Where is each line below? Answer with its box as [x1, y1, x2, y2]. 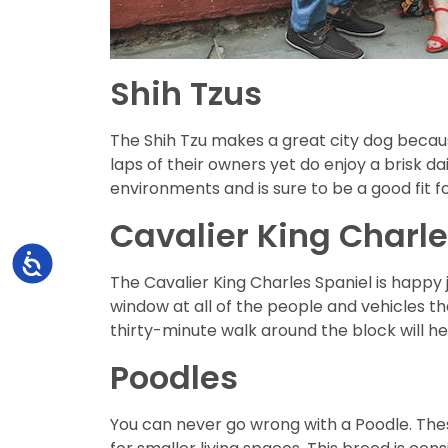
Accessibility [44, 251, 129, 271]
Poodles [110, 355, 238, 401]
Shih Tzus [110, 71, 262, 117]
